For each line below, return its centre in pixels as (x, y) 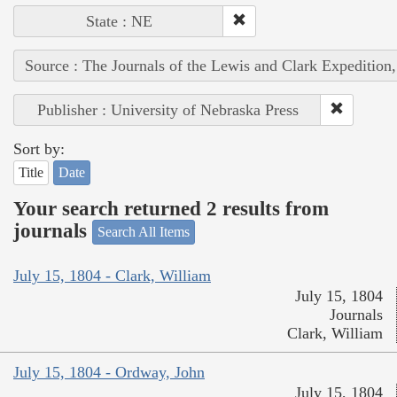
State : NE (119, 22)
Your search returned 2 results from (171, 208)
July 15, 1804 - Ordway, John (109, 372)
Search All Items (144, 232)
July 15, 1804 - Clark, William (112, 275)
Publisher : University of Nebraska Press (167, 110)
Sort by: (39, 149)
